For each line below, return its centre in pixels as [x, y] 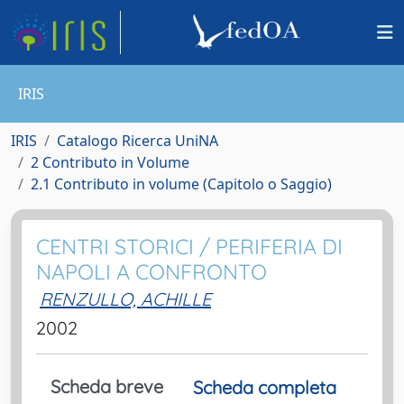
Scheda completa [265, 387]
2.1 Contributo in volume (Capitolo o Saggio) [181, 184]
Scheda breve [107, 386]
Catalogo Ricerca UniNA [138, 141]
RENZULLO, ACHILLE [125, 299]
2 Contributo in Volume [110, 162]
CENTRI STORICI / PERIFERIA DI [189, 247]
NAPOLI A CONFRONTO [151, 272]
